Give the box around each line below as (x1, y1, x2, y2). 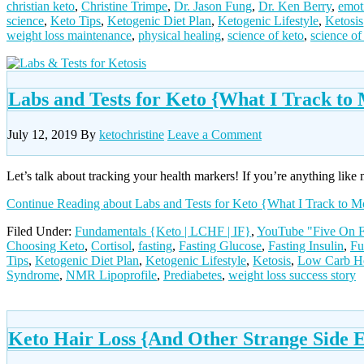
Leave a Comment (167, 127, 262, 141)
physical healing (138, 28, 221, 43)
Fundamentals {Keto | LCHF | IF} (75, 223, 251, 238)
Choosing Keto (6, 238, 84, 253)
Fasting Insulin (268, 238, 344, 253)
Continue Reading (6, 196, 103, 210)
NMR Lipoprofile (66, 267, 157, 282)
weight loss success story (228, 267, 356, 282)
